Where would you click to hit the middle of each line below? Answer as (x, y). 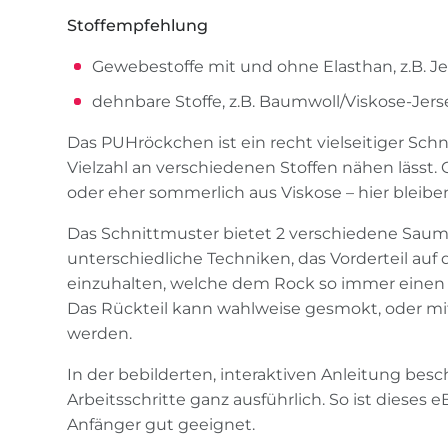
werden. (100, 334)
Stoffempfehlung (138, 26)
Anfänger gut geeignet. (161, 425)
